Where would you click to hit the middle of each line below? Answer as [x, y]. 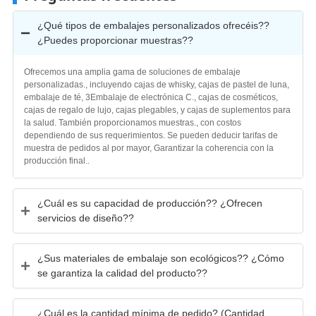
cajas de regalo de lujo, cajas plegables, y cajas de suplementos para [157, 110]
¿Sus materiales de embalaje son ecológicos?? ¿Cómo [160, 258]
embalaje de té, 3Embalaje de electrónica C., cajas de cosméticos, [151, 97]
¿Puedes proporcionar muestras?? [115, 40]
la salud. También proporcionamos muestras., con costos [132, 122]
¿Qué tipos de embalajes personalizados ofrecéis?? [153, 25]
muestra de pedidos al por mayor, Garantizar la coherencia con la [148, 148]
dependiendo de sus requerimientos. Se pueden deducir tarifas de [151, 135]
